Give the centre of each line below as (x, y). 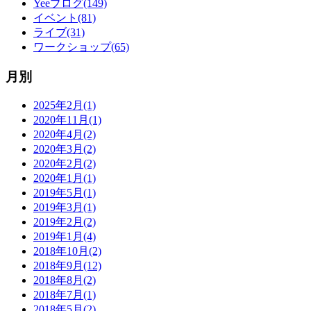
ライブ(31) (59, 32)
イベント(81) (65, 17)
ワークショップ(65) (81, 47)
